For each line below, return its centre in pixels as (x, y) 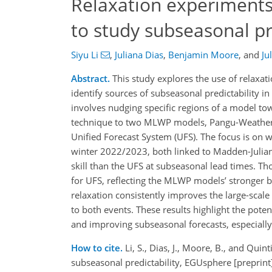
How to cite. (98, 248)
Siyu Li (85, 55)
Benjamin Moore (203, 55)
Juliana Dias (139, 55)
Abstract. (90, 79)
